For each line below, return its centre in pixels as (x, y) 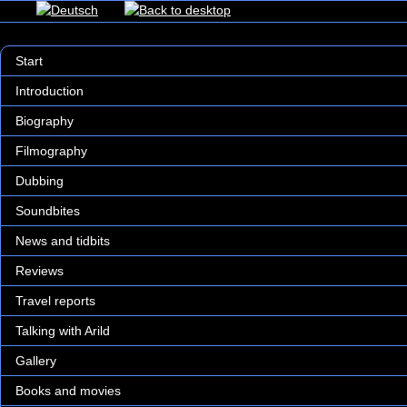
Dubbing (40, 181)
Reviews (40, 271)
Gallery (36, 361)
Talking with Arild (63, 331)
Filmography (51, 151)
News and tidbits (63, 241)
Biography (45, 121)
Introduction (50, 91)
